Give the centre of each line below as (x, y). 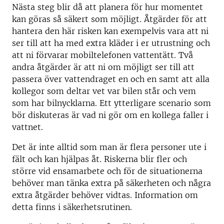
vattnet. (27, 127)
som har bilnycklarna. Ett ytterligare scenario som (111, 103)
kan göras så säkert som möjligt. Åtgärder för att (109, 19)
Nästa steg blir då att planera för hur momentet (107, 7)
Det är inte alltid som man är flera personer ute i (109, 147)
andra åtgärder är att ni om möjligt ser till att (103, 67)
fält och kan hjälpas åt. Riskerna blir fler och (99, 159)
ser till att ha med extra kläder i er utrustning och (111, 43)
